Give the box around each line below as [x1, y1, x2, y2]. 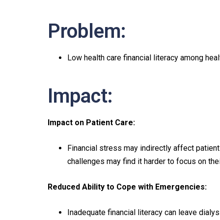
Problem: [48, 20, 126, 43]
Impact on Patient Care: [48, 118, 135, 127]
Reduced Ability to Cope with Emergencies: [48, 182, 207, 192]
